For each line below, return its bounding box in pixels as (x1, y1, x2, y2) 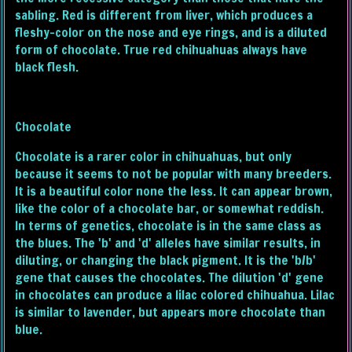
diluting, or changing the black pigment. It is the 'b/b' (15, 251, 317, 269)
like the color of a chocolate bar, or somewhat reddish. (15, 200, 324, 218)
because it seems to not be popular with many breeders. (15, 165, 332, 183)
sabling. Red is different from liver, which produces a (15, 6, 313, 24)
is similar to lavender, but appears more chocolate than (15, 303, 326, 321)
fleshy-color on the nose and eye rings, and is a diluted (15, 24, 328, 42)
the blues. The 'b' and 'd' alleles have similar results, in (15, 234, 321, 252)
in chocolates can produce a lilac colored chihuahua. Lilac (15, 286, 335, 304)
